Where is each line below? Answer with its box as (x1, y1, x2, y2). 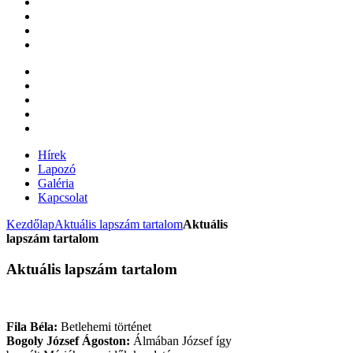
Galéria (38, 176, 74, 191)
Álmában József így (130, 333, 232, 347)
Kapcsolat (38, 191, 87, 205)
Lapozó (38, 162, 76, 176)
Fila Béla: (6, 319, 58, 333)
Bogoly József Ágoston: (6, 333, 130, 347)
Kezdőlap (6, 217, 54, 232)
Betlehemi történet (58, 319, 151, 333)
